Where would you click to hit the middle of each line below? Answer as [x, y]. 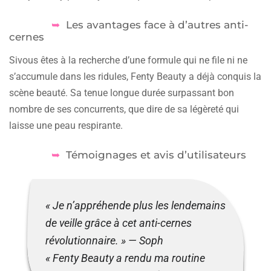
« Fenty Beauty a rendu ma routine [125, 258]
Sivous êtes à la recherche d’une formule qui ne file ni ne [128, 60]
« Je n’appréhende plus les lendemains [135, 205]
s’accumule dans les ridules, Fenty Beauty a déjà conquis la [135, 76]
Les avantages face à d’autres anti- [158, 24]
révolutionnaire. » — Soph [104, 240]
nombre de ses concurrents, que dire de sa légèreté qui [124, 109]
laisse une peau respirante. [66, 125]
